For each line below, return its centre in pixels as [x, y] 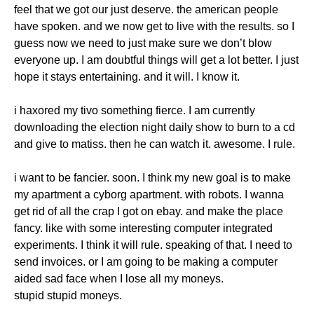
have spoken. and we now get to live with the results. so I [154, 27]
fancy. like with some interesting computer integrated [143, 228]
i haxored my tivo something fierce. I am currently [135, 111]
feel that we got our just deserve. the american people [146, 10]
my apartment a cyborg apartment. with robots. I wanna [149, 195]
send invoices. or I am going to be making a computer [146, 262]
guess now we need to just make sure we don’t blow [143, 43]
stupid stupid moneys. [68, 296]
